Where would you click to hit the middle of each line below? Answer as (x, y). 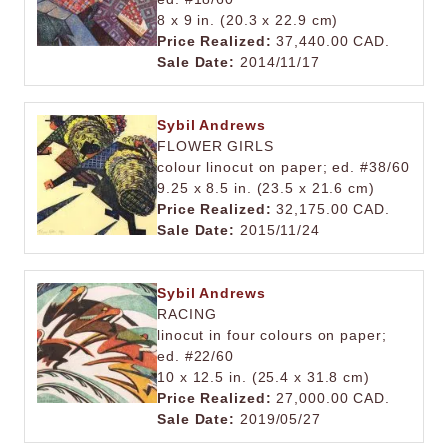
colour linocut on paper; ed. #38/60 (283, 167)
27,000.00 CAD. (330, 398)
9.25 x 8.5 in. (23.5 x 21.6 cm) (266, 188)
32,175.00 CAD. (330, 209)
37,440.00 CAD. (330, 41)
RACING (187, 314)
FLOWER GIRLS (215, 146)
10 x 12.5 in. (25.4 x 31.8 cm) (263, 377)
